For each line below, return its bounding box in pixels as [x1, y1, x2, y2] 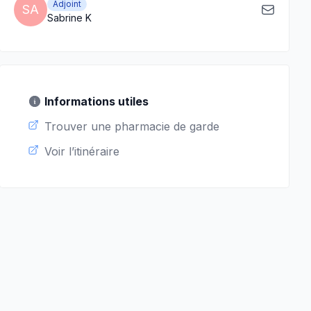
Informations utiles [44, 94, 149, 108]
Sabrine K [47, 12, 92, 24]
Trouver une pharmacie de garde [44, 119, 219, 133]
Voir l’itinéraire [44, 144, 119, 158]
